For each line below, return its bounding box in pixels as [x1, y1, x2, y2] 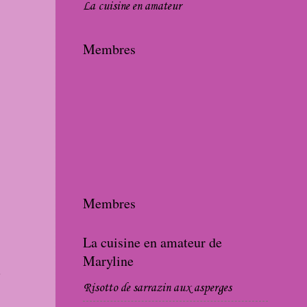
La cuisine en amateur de [83, 232, 222, 251]
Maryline [83, 251, 134, 270]
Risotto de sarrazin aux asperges [83, 281, 232, 296]
